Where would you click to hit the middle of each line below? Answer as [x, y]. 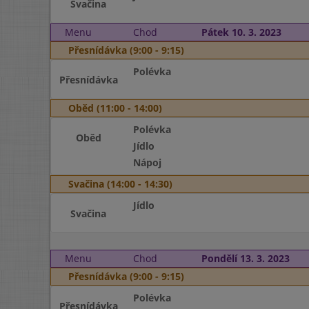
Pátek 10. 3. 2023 [241, 32]
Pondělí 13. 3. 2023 [245, 258]
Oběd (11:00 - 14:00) [115, 108]
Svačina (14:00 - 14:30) [120, 184]
